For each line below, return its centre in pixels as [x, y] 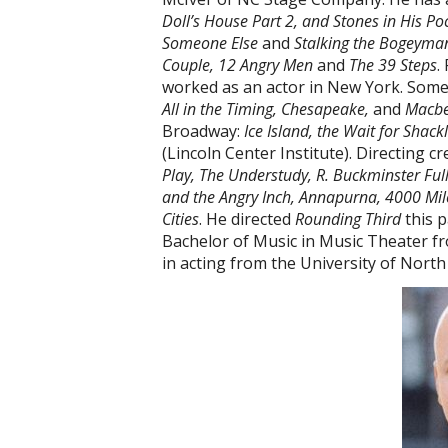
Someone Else [212, 43]
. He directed [247, 219]
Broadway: [203, 131]
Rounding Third [348, 219]
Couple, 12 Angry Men [239, 65]
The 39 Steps [393, 65]
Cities [180, 219]
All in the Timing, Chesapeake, [267, 109]
